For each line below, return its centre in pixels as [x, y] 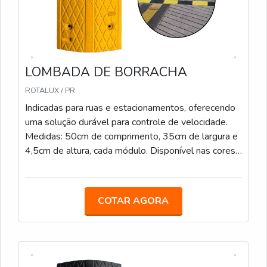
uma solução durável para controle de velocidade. [126, 122]
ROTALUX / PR [50, 91]
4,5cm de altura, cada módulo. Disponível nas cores [130, 151]
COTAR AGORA [133, 201]
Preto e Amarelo [60, 165]
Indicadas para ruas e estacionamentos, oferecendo [130, 108]
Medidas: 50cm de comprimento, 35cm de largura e [131, 136]
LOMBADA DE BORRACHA [106, 72]
